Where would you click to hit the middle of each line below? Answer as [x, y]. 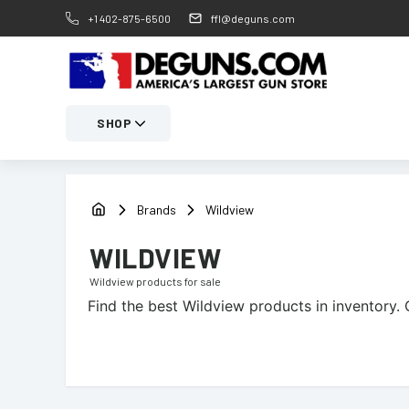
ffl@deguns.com [253, 18]
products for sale [178, 281]
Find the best [135, 306]
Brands [157, 209]
